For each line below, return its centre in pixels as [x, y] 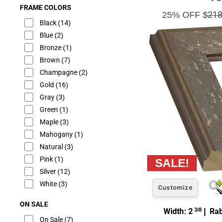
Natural [52, 147]
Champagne [59, 72]
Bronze [51, 48]
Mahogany [57, 134]
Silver [49, 171]
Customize [175, 187]
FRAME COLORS [46, 7]
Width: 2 [178, 211]
